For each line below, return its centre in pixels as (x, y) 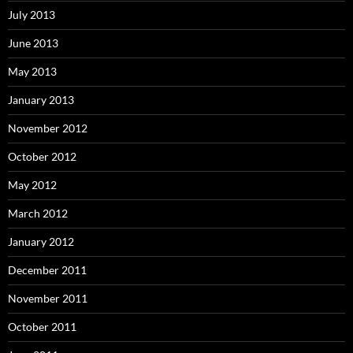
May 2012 (32, 184)
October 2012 (42, 156)
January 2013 (41, 99)
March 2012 (38, 213)
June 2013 (33, 43)
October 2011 (42, 326)
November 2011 (48, 298)
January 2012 (41, 241)
